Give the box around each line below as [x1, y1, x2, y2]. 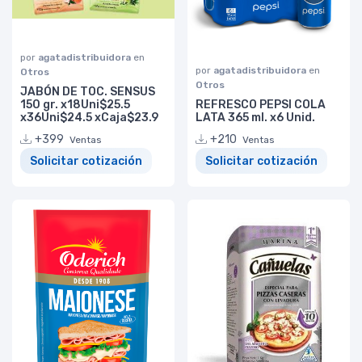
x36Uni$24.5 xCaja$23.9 [20, 111, 158, 125]
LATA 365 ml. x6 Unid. [196, 111, 315, 125]
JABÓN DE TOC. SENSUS [20, 85, 155, 99]
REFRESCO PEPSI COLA [196, 98, 326, 112]
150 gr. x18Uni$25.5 [20, 98, 130, 112]
